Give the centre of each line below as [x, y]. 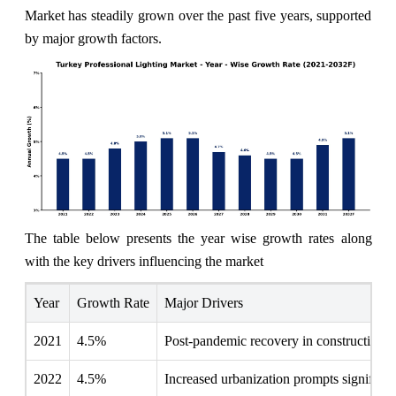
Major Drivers [203, 303]
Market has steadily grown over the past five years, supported [198, 15]
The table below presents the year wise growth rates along [198, 239]
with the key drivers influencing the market [144, 262]
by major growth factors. [93, 38]
